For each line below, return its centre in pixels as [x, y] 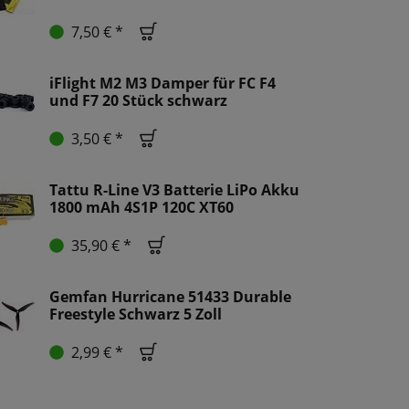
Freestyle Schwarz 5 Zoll [136, 315]
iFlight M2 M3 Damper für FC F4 [163, 84]
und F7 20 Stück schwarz [138, 101]
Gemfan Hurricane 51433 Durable [170, 297]
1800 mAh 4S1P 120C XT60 [142, 208]
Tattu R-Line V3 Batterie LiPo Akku [174, 190]
